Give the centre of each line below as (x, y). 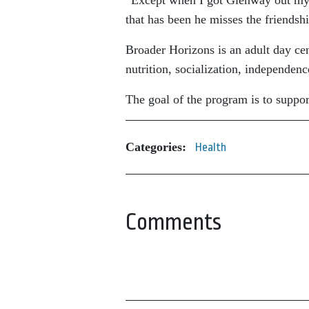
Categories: (156, 147)
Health (211, 147)
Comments (173, 222)
